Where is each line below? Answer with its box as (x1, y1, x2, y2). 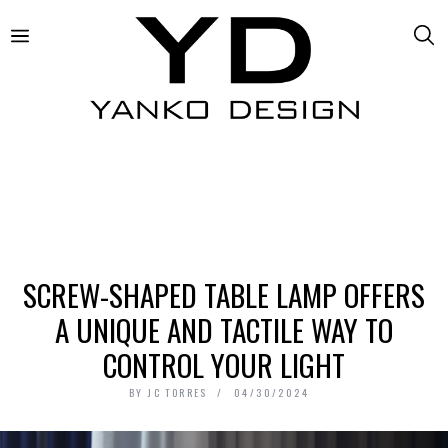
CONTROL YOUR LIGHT (103, 342, 345, 386)
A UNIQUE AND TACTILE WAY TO (55, 307, 393, 351)
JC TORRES (148, 384, 208, 400)
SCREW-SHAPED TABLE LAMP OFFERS (23, 272, 425, 316)
